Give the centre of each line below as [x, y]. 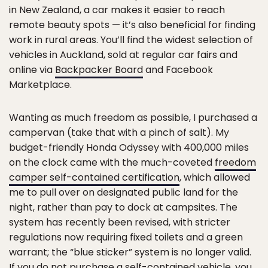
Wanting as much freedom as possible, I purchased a [133, 117]
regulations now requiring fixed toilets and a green [126, 237]
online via [32, 69]
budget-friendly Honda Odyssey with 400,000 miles [129, 147]
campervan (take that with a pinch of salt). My [119, 132]
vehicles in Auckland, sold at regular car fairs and [123, 54]
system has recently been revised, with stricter [120, 222]
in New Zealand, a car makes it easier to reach [117, 10]
